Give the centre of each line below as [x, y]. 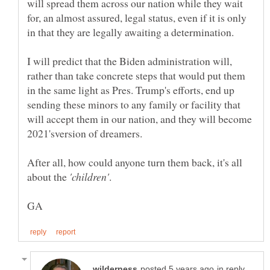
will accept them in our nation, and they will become [140, 118]
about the [48, 176]
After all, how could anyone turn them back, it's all [135, 162]
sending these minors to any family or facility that [134, 104]
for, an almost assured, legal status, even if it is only [137, 17]
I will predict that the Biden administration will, [130, 61]
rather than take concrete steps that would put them [136, 75]
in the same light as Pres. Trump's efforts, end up [131, 89]
